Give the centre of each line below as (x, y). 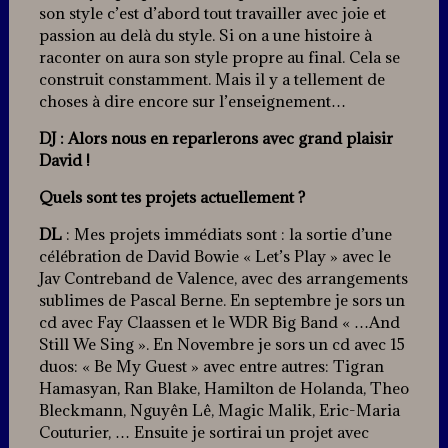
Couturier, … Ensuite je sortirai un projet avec (203, 432)
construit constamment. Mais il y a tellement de (211, 79)
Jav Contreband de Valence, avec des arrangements (223, 278)
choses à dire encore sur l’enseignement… (192, 101)
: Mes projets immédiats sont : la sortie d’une (226, 234)
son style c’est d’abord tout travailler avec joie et (212, 13)
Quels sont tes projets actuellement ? (171, 197)
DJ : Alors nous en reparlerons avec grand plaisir (215, 138)
